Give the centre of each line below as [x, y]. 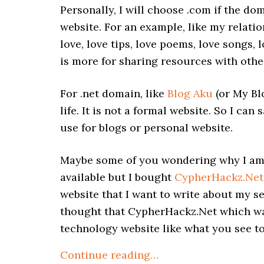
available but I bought [117, 177]
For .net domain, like [114, 93]
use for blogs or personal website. [146, 128]
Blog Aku [190, 93]
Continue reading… [109, 255]
